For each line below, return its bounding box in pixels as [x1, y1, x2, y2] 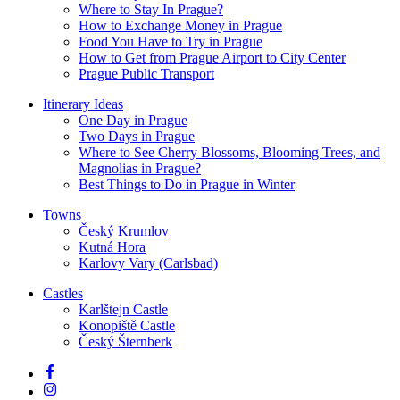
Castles [43, 285, 83, 301]
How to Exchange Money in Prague [79, 17, 282, 33]
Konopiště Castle [79, 317, 175, 333]
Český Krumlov [79, 222, 169, 238]
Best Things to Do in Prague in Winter [79, 176, 295, 192]
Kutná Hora [79, 238, 146, 254]
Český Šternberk [79, 333, 172, 349]
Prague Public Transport [79, 65, 214, 81]
